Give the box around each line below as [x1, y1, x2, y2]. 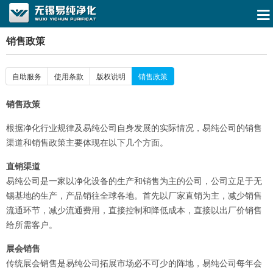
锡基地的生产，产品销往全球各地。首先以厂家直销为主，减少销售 [6, 191, 262, 200]
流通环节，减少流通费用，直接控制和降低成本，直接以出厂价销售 [6, 206, 262, 215]
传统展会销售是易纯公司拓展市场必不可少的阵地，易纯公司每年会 [6, 259, 262, 268]
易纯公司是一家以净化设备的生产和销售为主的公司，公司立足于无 [6, 177, 262, 186]
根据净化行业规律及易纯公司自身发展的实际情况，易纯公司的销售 [6, 124, 262, 133]
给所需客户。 [6, 221, 57, 230]
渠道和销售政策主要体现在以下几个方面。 [6, 138, 168, 147]
